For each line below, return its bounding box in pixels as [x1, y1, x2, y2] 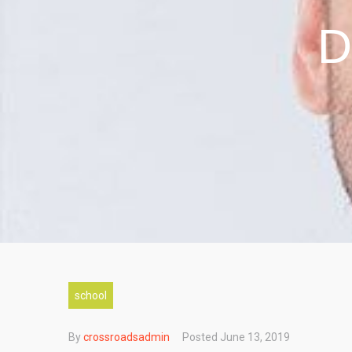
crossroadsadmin [83, 331, 170, 343]
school [75, 289, 107, 302]
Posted [182, 331, 220, 343]
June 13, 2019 [220, 331, 290, 343]
